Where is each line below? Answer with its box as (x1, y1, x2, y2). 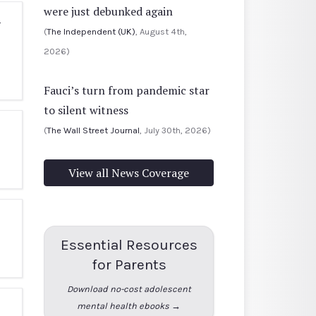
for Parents (91, 255, 166, 273)
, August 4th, (135, 25, 187, 37)
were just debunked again (44, 3, 173, 19)
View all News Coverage (68, 164, 189, 181)
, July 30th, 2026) (140, 124, 211, 135)
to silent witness (44, 102, 128, 118)
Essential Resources (60, 236, 197, 253)
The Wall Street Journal (47, 124, 140, 135)
